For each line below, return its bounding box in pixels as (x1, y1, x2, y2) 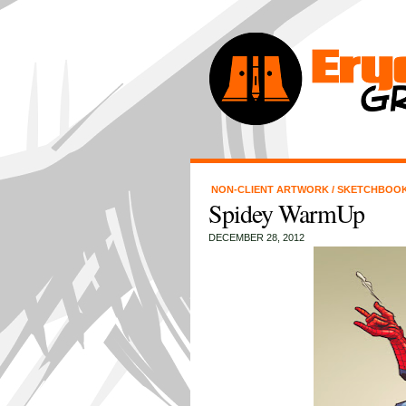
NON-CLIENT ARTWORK (210, 184, 332, 195)
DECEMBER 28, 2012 (208, 232, 304, 243)
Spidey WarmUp (208, 196, 364, 230)
